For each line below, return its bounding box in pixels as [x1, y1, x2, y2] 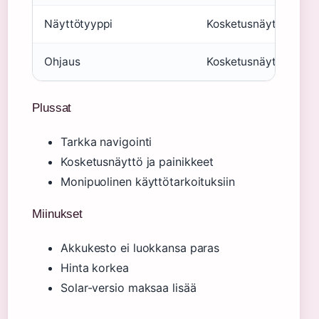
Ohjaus [44, 55, 80, 68]
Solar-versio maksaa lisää [61, 280, 197, 295]
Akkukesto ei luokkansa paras [61, 240, 220, 255]
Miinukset [32, 207, 83, 221]
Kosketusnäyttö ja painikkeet [61, 154, 214, 169]
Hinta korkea [61, 260, 129, 275]
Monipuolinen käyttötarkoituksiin [61, 174, 235, 189]
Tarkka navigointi [61, 134, 152, 149]
